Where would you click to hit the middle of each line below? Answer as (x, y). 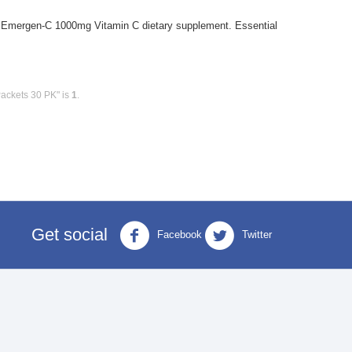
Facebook (178, 235)
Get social (70, 235)
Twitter (255, 235)
